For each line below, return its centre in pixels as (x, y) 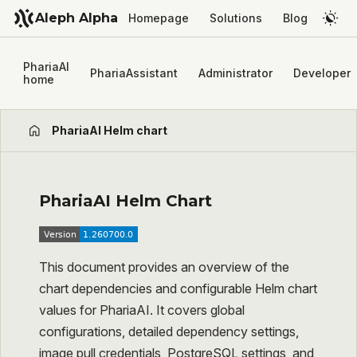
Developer (322, 73)
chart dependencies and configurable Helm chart (178, 288)
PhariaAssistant (134, 73)
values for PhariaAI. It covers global (142, 310)
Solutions (236, 18)
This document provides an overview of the (164, 267)
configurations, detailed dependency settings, (169, 331)
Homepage (159, 18)
